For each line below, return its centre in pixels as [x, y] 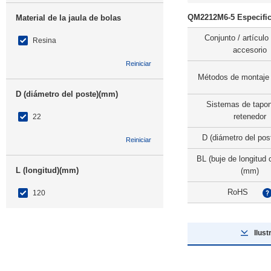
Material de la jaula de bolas [68, 18]
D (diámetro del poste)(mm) [67, 94]
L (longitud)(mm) [47, 170]
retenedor [250, 116]
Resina [44, 41]
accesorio [250, 50]
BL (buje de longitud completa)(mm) [83, 247]
